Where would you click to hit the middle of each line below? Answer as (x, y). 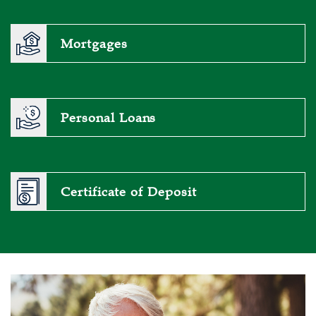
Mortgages (94, 43)
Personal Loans (109, 117)
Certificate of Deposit (128, 192)
